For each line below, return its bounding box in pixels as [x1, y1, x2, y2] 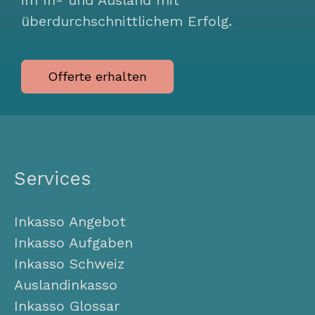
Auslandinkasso [14, 276, 117, 293]
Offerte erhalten [48, 69, 147, 84]
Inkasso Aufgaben [14, 233, 133, 251]
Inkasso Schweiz [14, 255, 124, 272]
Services [14, 167, 91, 190]
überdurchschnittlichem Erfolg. [21, 13, 232, 30]
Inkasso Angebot [14, 212, 126, 230]
